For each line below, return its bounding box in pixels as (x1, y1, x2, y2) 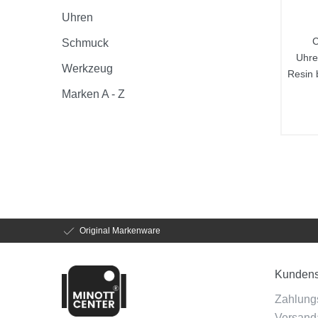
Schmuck (62, 36, 109, 49)
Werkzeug (62, 62, 113, 75)
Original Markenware (79, 224, 160, 236)
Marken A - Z (62, 87, 125, 100)
